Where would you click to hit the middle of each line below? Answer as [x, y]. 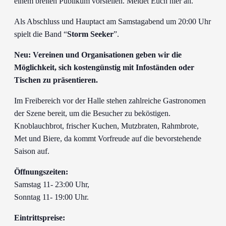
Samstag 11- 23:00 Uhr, [52, 184]
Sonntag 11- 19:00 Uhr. [51, 197]
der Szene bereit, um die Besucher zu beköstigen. [92, 113]
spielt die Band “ [41, 34]
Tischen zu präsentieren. [56, 80]
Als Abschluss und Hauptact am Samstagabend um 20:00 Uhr [112, 21]
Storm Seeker [90, 34]
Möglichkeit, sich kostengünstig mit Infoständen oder [104, 67]
